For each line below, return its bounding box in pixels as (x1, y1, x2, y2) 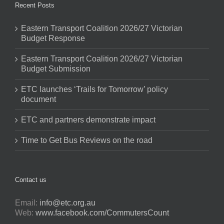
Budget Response (21, 33, 85, 42)
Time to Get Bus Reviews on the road (21, 135, 152, 144)
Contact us (15, 175, 46, 183)
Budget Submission (21, 64, 90, 73)
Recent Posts (15, 1, 54, 9)
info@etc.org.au (39, 198, 95, 207)
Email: (15, 198, 39, 207)
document (21, 94, 56, 103)
